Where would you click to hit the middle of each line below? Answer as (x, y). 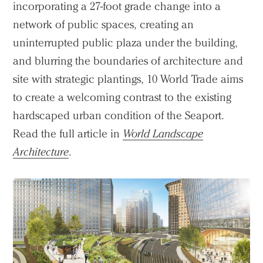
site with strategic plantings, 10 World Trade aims (128, 79)
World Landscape (163, 133)
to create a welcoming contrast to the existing (122, 97)
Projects (35, 252)
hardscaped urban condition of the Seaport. (119, 115)
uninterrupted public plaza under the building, (126, 42)
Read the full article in (68, 133)
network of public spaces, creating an (104, 24)
